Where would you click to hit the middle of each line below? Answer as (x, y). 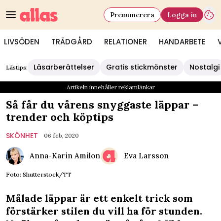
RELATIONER (126, 42)
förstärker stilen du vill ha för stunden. (104, 211)
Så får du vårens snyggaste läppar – (102, 105)
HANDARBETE (182, 42)
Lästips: (17, 67)
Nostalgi (204, 67)
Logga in (182, 15)
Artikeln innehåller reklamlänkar (110, 87)
